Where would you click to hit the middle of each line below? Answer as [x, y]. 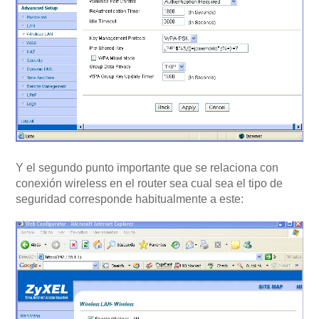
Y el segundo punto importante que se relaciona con [147, 168]
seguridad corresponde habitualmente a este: [130, 199]
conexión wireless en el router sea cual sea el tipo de [149, 184]
